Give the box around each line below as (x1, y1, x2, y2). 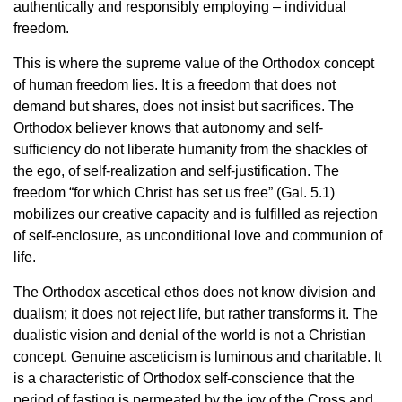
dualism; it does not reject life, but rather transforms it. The (13, 306, 378, 322)
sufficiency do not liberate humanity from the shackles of (13, 142, 367, 158)
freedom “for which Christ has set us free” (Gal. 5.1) (13, 185, 335, 201)
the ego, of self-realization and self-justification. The (13, 163, 339, 179)
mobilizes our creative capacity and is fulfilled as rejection (13, 206, 378, 223)
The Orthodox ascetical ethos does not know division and (13, 284, 376, 301)
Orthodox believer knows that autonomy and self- (13, 120, 323, 136)
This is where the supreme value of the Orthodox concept (13, 56, 374, 72)
